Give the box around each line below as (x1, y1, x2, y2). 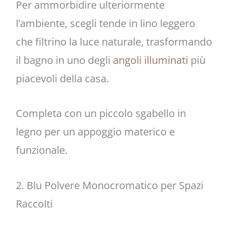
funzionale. (15, 143, 67, 157)
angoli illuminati (112, 53, 188, 67)
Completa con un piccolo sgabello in (15, 106, 186, 121)
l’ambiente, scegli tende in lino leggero (15, 16, 195, 31)
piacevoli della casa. (15, 72, 109, 86)
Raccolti (15, 196, 53, 211)
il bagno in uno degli (15, 53, 113, 67)
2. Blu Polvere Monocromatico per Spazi (15, 178, 203, 192)
